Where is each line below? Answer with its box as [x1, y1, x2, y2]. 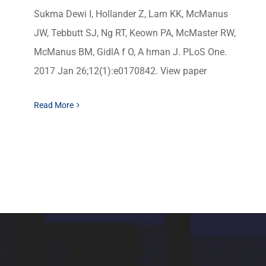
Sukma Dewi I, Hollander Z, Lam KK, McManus [34, 8, 228, 20]
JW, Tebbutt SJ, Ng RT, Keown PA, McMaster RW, [34, 27, 236, 39]
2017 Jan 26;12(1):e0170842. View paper [34, 65, 207, 77]
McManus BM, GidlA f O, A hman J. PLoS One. [34, 46, 227, 58]
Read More [34, 100, 74, 110]
